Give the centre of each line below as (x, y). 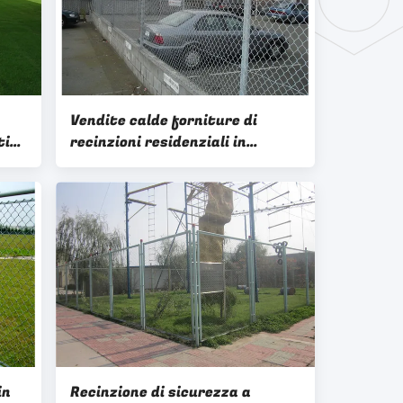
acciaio (96, 164)
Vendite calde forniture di (164, 121)
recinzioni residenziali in (158, 142)
